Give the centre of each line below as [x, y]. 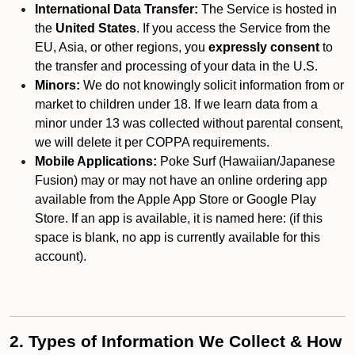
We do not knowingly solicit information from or [212, 85]
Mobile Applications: [96, 161]
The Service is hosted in [267, 9]
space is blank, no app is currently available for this [177, 237]
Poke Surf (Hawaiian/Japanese [246, 161]
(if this [306, 218]
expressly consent [264, 47]
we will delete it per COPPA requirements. [152, 142]
